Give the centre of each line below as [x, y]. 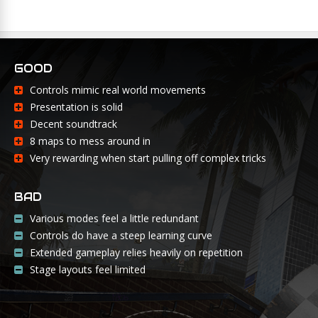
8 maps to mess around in [90, 141]
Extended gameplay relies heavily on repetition [136, 253]
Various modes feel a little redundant [114, 219]
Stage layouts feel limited [88, 270]
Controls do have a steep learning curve [121, 236]
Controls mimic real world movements [118, 90]
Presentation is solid [76, 107]
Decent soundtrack [73, 124]
